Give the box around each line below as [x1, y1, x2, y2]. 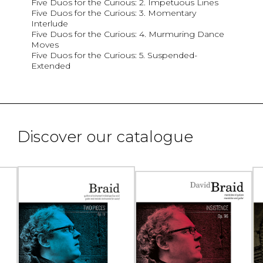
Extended [31, 60, 70, 71]
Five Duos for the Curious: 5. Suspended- [31, 49, 197, 60]
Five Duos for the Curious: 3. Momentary [31, 7, 196, 18]
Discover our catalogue [18, 127, 193, 146]
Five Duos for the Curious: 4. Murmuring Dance [31, 28, 224, 39]
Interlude [31, 18, 68, 29]
